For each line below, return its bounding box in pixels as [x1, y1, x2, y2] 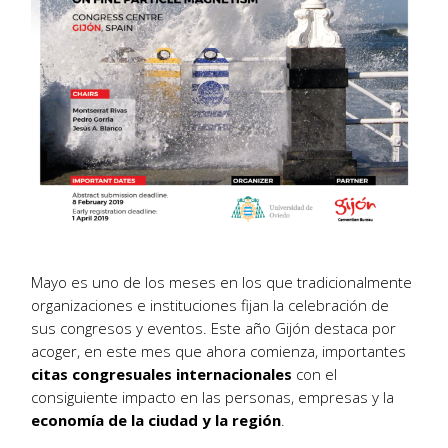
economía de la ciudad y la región [31, 409, 282, 430]
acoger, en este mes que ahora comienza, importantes [31, 340, 407, 361]
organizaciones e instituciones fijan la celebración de [31, 294, 390, 315]
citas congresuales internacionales [31, 363, 293, 384]
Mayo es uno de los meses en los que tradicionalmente [31, 271, 413, 292]
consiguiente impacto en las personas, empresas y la [31, 386, 395, 407]
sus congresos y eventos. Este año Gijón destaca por [31, 317, 397, 338]
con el [292, 363, 338, 384]
